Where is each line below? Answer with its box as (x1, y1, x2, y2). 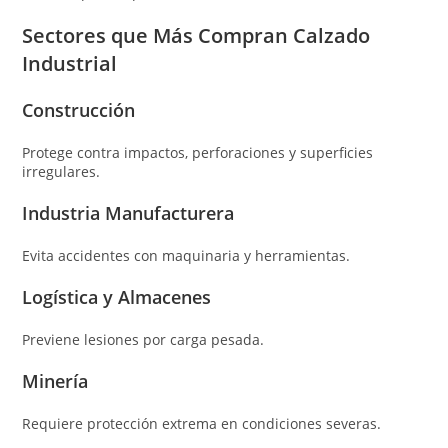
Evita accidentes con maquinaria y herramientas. (22, 245, 351, 265)
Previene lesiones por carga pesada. (22, 329, 265, 349)
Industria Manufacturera (22, 200, 235, 225)
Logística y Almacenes (22, 284, 212, 309)
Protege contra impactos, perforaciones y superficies (22, 142, 374, 162)
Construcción (22, 97, 136, 122)
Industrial (22, 49, 118, 77)
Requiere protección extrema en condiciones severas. (22, 413, 382, 433)
